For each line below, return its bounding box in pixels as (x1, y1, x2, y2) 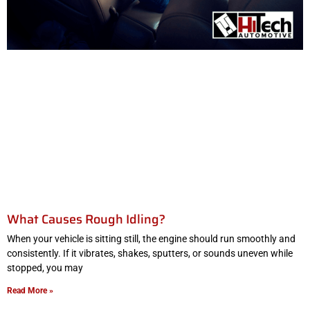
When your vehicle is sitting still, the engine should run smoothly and (7, 233, 295, 245)
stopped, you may (7, 262, 83, 274)
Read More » (7, 286, 53, 296)
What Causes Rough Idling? (7, 210, 165, 230)
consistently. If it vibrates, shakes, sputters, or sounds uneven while (7, 248, 293, 259)
